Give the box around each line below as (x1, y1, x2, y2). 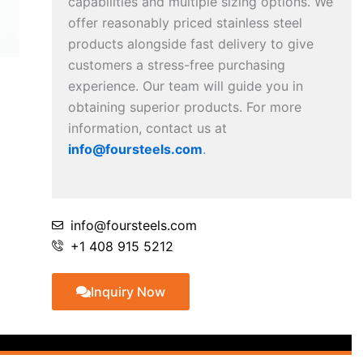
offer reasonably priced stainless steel (68, 15, 302, 32)
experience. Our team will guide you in (68, 78, 303, 95)
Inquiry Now (91, 284, 165, 301)
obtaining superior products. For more (68, 99, 301, 116)
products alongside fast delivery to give (68, 36, 314, 53)
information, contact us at (68, 120, 227, 137)
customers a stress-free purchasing (68, 57, 285, 74)
